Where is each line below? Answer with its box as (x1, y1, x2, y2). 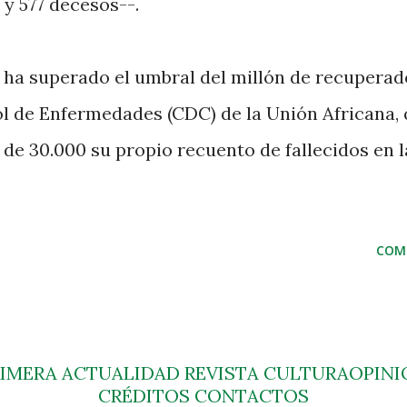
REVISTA (184, 362, 259, 385)
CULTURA (263, 362, 349, 385)
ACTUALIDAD (62, 362, 180, 385)
